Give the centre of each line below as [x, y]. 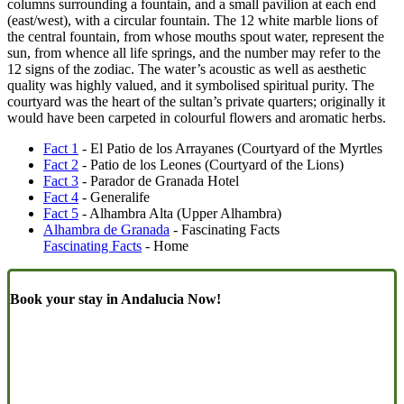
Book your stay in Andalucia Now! [115, 298]
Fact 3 [61, 181]
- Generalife [114, 197]
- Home [165, 246]
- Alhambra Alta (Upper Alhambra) [180, 214]
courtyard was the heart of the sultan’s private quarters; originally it [196, 102]
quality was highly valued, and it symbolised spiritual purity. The [191, 86]
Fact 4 [61, 197]
